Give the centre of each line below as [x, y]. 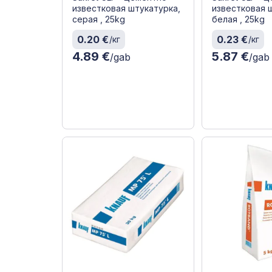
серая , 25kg [99, 19]
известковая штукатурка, [126, 8]
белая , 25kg [239, 19]
